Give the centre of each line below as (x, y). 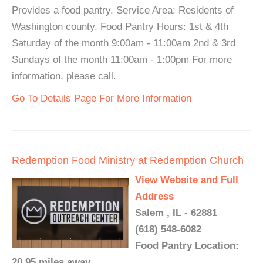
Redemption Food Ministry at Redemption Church (128, 160)
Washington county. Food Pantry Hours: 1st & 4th (120, 26)
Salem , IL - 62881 (176, 213)
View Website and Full (187, 180)
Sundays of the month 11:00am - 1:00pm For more (122, 59)
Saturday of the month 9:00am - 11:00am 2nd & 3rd (124, 43)
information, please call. (64, 76)
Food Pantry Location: (187, 245)
